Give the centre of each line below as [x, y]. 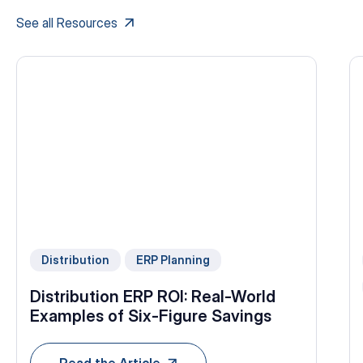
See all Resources [67, 23]
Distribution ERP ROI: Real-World [153, 296]
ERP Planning [173, 260]
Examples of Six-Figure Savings [151, 316]
